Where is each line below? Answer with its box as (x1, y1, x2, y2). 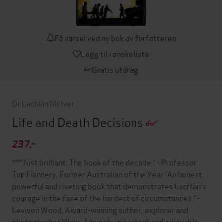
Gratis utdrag (92, 63, 138, 75)
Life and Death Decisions (12, 113, 146, 131)
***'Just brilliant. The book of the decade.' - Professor (12, 156, 197, 168)
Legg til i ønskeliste (81, 48, 149, 59)
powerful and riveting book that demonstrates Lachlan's (12, 180, 207, 192)
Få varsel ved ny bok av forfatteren (54, 32, 176, 44)
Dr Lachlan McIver (12, 97, 74, 109)
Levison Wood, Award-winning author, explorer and (12, 204, 188, 216)
